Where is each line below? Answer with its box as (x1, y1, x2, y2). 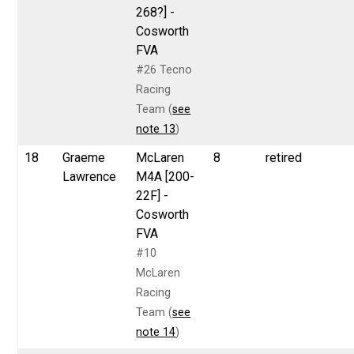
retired (265, 149, 303, 165)
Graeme (62, 149, 106, 165)
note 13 (136, 122, 176, 136)
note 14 (136, 325, 176, 339)
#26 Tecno (136, 62, 193, 77)
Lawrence (62, 168, 117, 184)
